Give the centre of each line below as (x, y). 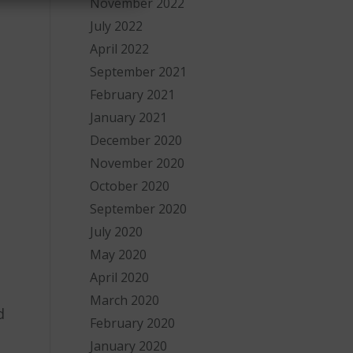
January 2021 (128, 117)
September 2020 (138, 209)
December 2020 (136, 140)
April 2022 (119, 49)
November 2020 (137, 163)
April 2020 (119, 277)
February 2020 (132, 323)
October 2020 (129, 186)
